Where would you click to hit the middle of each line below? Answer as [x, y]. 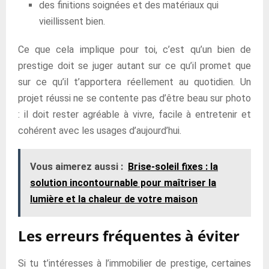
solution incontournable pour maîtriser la [123, 183]
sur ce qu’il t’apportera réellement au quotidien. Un [134, 82]
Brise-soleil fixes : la [173, 167]
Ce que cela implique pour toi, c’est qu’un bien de [134, 50]
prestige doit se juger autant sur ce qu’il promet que [134, 66]
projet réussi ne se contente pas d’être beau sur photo [134, 98]
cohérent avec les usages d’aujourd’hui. [100, 131]
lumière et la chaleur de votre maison [114, 199]
